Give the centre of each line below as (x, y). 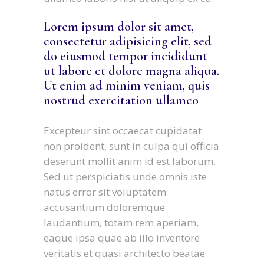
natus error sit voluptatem (105, 192)
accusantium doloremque (104, 207)
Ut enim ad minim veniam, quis (127, 85)
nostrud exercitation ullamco (121, 100)
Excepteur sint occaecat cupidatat (123, 131)
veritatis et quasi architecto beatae (124, 253)
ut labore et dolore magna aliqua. (131, 71)
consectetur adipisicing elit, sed (128, 41)
